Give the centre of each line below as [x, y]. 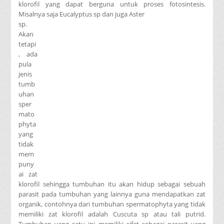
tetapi [27, 44]
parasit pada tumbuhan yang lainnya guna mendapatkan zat [112, 194]
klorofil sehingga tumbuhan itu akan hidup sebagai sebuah [112, 184]
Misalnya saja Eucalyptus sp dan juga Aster [82, 14]
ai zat [28, 174]
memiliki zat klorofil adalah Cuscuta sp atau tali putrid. [112, 214]
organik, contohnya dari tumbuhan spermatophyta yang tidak [112, 204]
